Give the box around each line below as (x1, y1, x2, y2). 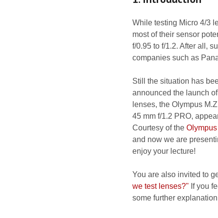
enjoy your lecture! (132, 147, 196, 155)
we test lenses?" (132, 182, 189, 190)
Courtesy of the (132, 124, 186, 132)
